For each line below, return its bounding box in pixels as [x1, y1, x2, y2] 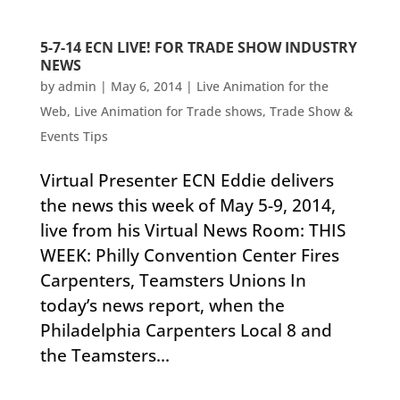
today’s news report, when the [39, 294, 285, 317]
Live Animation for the [196, 78, 329, 95]
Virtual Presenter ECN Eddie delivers [39, 169, 334, 192]
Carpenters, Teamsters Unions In [39, 269, 306, 292]
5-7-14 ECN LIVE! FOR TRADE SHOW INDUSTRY [39, 37, 357, 57]
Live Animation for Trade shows [73, 103, 262, 120]
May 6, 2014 [110, 78, 182, 95]
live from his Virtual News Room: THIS [39, 219, 346, 242]
